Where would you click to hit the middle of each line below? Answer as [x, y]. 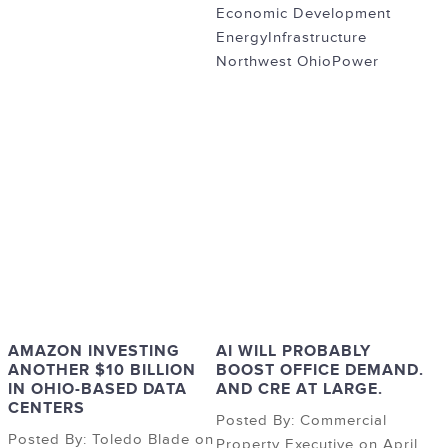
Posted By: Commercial [301, 421]
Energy [242, 38]
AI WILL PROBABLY [293, 351]
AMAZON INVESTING [94, 351]
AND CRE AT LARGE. [299, 389]
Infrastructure [317, 38]
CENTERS [46, 408]
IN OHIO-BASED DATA [97, 389]
